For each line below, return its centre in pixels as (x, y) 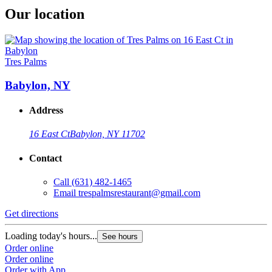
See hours (120, 236)
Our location (45, 14)
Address (46, 110)
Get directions (32, 213)
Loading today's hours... (51, 236)
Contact (46, 158)
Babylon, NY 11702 (107, 134)
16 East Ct (49, 134)
